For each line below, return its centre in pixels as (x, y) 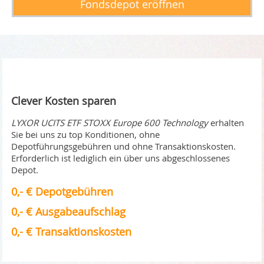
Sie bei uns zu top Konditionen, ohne (86, 135)
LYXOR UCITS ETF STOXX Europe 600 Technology (110, 123)
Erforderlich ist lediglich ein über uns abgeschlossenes (121, 158)
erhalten (226, 123)
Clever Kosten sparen (64, 101)
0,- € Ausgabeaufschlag (69, 212)
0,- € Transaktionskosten (72, 232)
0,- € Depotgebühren (62, 192)
